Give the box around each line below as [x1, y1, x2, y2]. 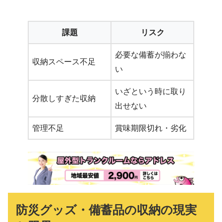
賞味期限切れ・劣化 [115, 123, 186, 132]
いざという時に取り [115, 87, 186, 96]
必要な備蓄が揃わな [115, 50, 186, 59]
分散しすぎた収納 [32, 94, 96, 103]
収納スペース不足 [32, 57, 96, 66]
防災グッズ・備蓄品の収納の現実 [15, 203, 197, 217]
